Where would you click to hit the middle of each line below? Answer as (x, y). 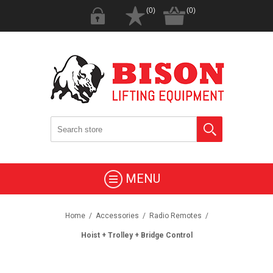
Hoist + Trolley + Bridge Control (136, 235)
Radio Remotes (175, 216)
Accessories (117, 216)
